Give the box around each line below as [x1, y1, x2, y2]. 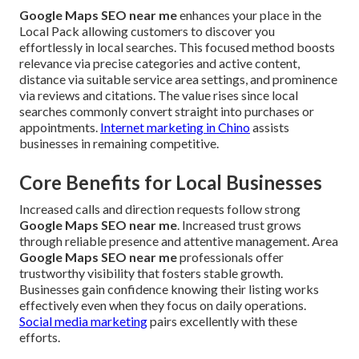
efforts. [19, 329, 60, 345]
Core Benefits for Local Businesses [19, 170, 322, 194]
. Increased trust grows [177, 216, 301, 232]
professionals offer [177, 248, 284, 264]
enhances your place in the [177, 6, 321, 22]
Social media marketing [19, 313, 147, 329]
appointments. [19, 119, 100, 135]
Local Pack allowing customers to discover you [19, 22, 275, 38]
